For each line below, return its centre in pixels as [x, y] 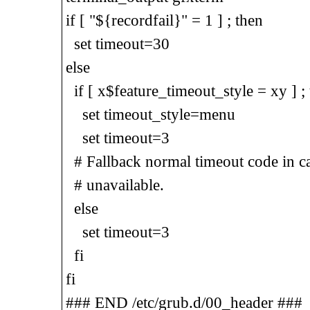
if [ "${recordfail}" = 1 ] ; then [164, 20]
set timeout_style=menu [150, 114]
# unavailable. [115, 185]
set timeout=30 [117, 44]
